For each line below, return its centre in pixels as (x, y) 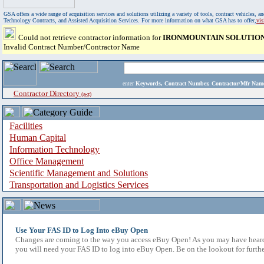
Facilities (26, 126)
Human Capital (38, 138)
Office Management (47, 161)
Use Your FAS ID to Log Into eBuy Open (82, 230)
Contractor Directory (47, 93)
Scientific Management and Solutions (79, 173)
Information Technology (55, 149)
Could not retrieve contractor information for (90, 37)
